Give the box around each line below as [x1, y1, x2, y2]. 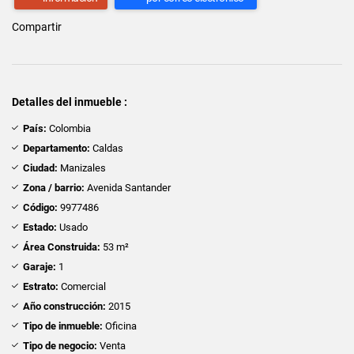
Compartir [12, 20, 62, 33]
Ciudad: [23, 161, 58, 174]
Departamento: [23, 141, 90, 154]
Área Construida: [23, 240, 100, 253]
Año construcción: [23, 299, 106, 312]
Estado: [23, 220, 57, 233]
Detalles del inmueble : [12, 95, 127, 108]
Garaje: [23, 260, 56, 273]
